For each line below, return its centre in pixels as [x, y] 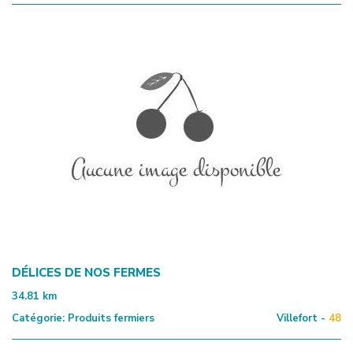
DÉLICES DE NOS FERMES [86, 272]
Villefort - [301, 318]
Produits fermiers [110, 318]
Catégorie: [38, 318]
